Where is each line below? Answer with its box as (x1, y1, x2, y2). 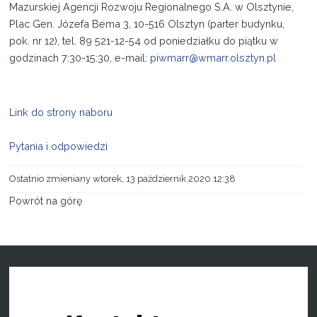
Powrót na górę (9, 194, 83, 207)
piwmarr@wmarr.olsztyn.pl (150, 51, 277, 64)
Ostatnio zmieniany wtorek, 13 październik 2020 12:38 (9, 173, 236, 184)
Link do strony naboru (9, 105, 113, 118)
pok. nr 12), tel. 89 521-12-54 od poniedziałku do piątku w (9, 34, 279, 47)
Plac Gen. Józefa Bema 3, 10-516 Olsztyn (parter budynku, (9, 17, 285, 30)
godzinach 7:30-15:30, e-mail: (9, 51, 148, 64)
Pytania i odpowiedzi (9, 139, 108, 152)
